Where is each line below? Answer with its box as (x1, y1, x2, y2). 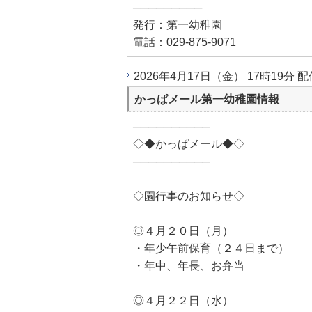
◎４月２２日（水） (133, 295, 233, 306)
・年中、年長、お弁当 (133, 260, 244, 272)
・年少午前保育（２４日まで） (133, 242, 289, 254)
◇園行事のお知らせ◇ (133, 190, 244, 202)
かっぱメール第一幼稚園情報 (134, 93, 279, 105)
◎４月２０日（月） (133, 225, 233, 237)
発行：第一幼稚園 (133, 19, 222, 31)
